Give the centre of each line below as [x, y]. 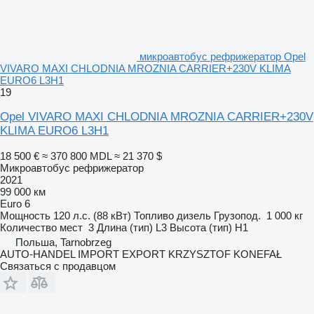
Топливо [154, 215]
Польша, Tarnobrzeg [63, 242]
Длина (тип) [125, 227]
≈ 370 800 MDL [77, 156]
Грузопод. [237, 215]
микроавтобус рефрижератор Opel [223, 56]
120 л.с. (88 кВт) [92, 215]
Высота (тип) [201, 227]
